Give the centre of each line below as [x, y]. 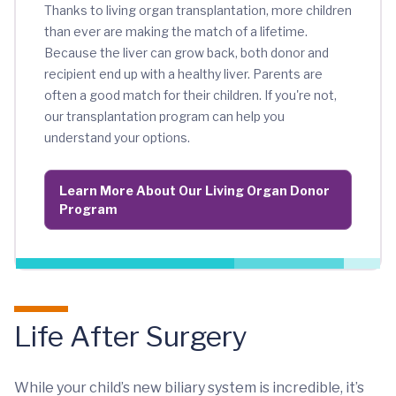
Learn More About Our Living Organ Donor [194, 191]
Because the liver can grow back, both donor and [187, 53]
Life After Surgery [131, 337]
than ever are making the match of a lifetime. [176, 32]
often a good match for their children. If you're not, [190, 95]
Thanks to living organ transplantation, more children [198, 11]
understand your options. [117, 138]
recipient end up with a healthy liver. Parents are [183, 74]
